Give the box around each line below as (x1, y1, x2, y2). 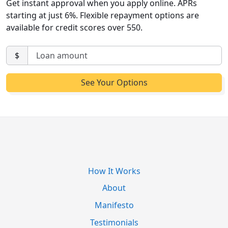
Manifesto (94, 199, 134, 211)
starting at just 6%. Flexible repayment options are (6, 10, 199, 21)
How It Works (88, 165, 140, 177)
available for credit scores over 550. (6, 22, 142, 34)
